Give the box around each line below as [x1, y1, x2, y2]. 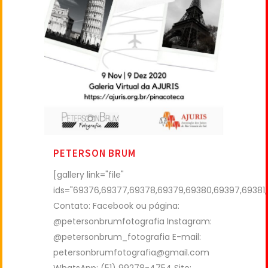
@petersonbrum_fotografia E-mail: [53, 231, 201, 243]
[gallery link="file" [53, 169, 124, 181]
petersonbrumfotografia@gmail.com [53, 246, 209, 259]
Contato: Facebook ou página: [53, 200, 179, 212]
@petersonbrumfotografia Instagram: [53, 215, 212, 228]
